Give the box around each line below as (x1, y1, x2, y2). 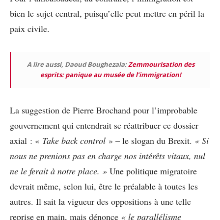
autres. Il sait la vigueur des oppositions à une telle (10, 195, 191, 208)
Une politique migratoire (107, 165, 197, 177)
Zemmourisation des (128, 60, 194, 69)
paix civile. (10, 23, 50, 35)
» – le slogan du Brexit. (106, 135, 194, 147)
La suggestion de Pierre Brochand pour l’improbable (10, 104, 197, 116)
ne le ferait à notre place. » (10, 165, 107, 177)
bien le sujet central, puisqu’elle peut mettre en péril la (10, 7, 204, 20)
